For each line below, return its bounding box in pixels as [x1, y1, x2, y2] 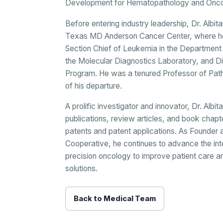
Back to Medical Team [74, 194, 156, 204]
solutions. [65, 164, 98, 174]
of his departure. [65, 81, 122, 91]
